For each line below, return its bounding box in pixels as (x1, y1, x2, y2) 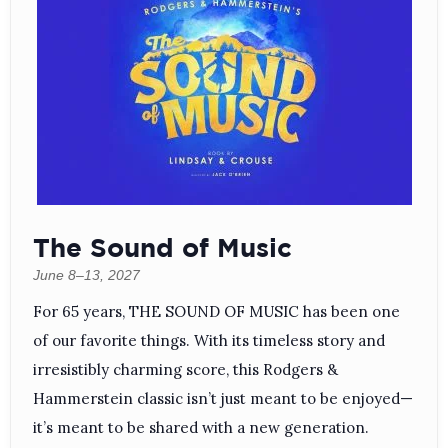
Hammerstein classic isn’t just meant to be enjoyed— (33, 388, 413, 408)
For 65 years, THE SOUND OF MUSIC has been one (33, 301, 400, 321)
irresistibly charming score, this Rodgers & (33, 359, 338, 379)
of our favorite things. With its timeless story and (33, 330, 385, 350)
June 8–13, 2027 (33, 266, 140, 283)
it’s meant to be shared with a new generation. (33, 417, 369, 437)
